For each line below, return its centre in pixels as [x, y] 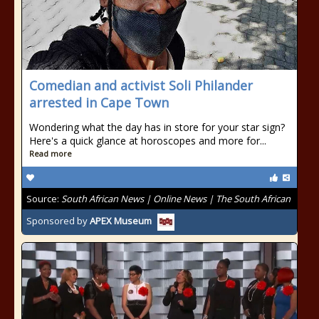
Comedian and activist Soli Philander [141, 85]
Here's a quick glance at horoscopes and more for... [148, 141]
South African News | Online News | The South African [176, 199]
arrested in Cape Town [99, 103]
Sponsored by [58, 221]
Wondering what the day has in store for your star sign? [157, 127]
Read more [51, 153]
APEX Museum [121, 221]
